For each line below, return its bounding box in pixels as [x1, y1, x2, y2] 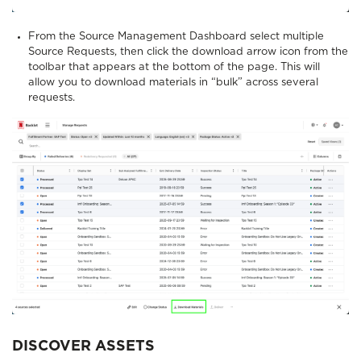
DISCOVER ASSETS [12, 339, 155, 355]
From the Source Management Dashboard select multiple [28, 31, 324, 42]
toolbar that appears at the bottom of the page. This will [28, 61, 320, 73]
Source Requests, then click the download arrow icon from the [28, 46, 348, 57]
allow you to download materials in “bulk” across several [28, 77, 318, 88]
